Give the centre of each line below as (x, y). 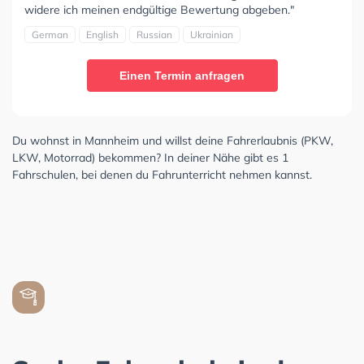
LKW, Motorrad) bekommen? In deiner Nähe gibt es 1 (150, 157)
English (102, 34)
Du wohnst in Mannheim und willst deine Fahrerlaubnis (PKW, (173, 140)
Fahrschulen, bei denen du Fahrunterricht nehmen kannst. (162, 174)
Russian (154, 34)
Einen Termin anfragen (182, 75)
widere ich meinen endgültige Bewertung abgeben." (159, 9)
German (50, 34)
